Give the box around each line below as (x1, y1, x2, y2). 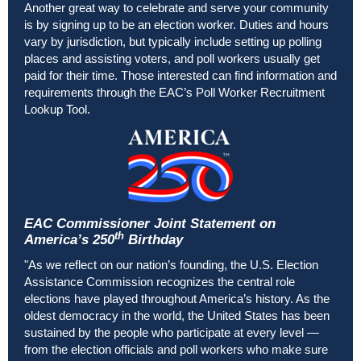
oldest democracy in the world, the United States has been (24, 309, 330, 323)
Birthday (124, 232, 183, 248)
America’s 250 (24, 232, 114, 248)
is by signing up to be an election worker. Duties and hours (24, 18, 329, 32)
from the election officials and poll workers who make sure (24, 342, 328, 357)
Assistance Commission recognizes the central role (24, 275, 295, 289)
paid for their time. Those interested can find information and (24, 68, 337, 83)
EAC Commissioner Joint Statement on (24, 216, 276, 232)
